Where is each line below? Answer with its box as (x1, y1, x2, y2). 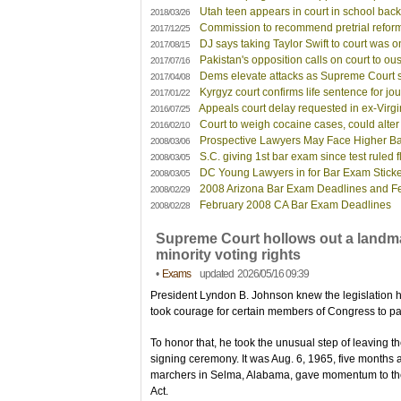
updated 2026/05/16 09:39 (191, 268, 309, 280)
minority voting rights (156, 247, 301, 262)
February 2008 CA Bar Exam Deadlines (197, 199, 391, 211)
